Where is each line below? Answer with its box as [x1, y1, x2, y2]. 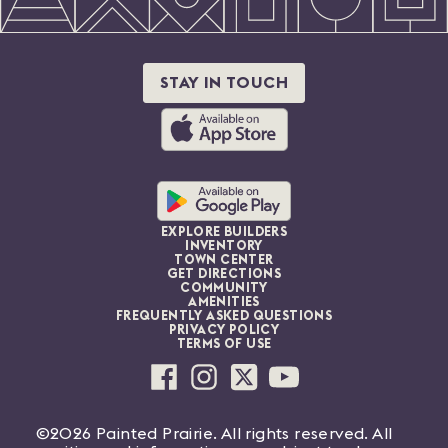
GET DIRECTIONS [166, 267, 282, 281]
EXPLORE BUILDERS [160, 225, 288, 239]
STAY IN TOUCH [159, 74, 289, 91]
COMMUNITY [180, 281, 268, 295]
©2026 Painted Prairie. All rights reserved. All [35, 425, 393, 442]
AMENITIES [188, 295, 260, 309]
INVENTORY [185, 239, 263, 253]
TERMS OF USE [176, 337, 272, 351]
